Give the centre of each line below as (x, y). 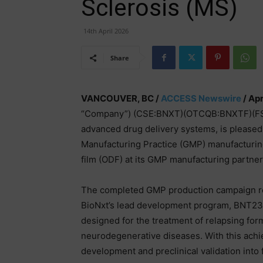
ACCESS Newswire (201, 98)
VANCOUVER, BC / (121, 98)
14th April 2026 (106, 31)
